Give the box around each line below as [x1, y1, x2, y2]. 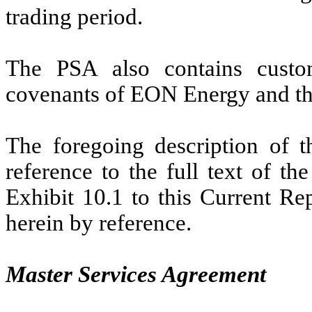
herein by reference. [6, 210, 192, 235]
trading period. [6, 3, 143, 29]
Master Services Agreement [6, 261, 266, 287]
